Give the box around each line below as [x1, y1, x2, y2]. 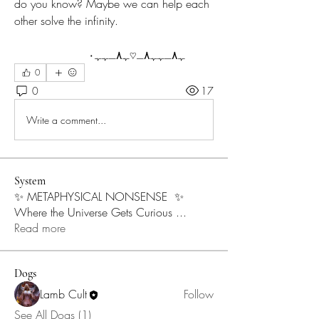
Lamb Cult [40, 286, 87, 303]
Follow [184, 286, 214, 303]
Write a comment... [26, 113, 106, 127]
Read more [14, 220, 66, 236]
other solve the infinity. [14, 13, 118, 29]
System [14, 174, 46, 189]
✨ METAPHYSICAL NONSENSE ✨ [14, 189, 184, 205]
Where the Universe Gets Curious [14, 204, 176, 221]
